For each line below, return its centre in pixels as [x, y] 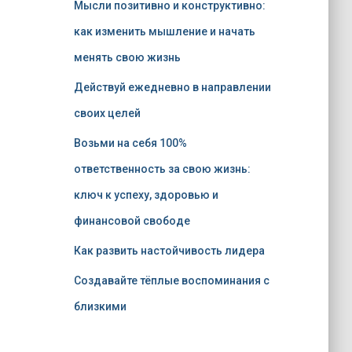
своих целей [107, 113]
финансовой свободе [132, 221]
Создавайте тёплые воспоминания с [171, 280]
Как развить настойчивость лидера [169, 251]
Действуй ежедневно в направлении [172, 87]
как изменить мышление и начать [164, 31]
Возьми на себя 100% [130, 143]
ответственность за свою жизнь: [162, 169]
